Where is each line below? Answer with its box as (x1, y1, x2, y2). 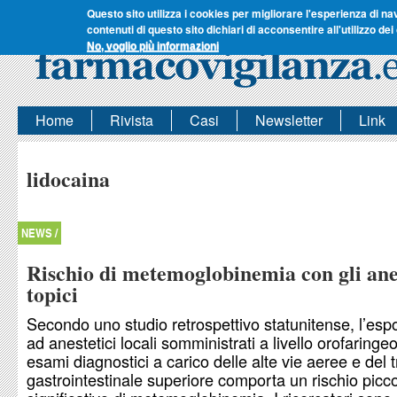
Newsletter (255, 110, 323, 130)
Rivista (110, 110, 153, 130)
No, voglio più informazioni (87, 39, 219, 52)
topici (27, 278, 78, 309)
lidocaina (27, 163, 110, 194)
